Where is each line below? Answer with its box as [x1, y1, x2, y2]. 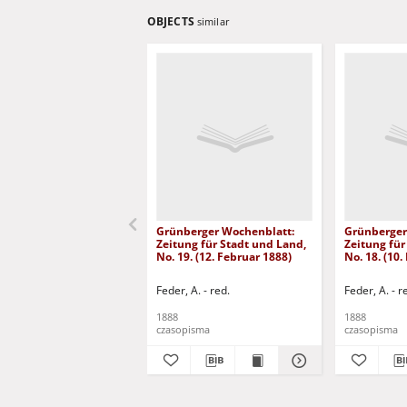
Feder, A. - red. [156, 283, 230, 298]
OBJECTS [147, 14, 197, 29]
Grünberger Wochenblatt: [156, 223, 294, 239]
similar [196, 15, 230, 28]
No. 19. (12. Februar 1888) [156, 249, 292, 264]
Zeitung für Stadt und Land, [156, 236, 306, 252]
